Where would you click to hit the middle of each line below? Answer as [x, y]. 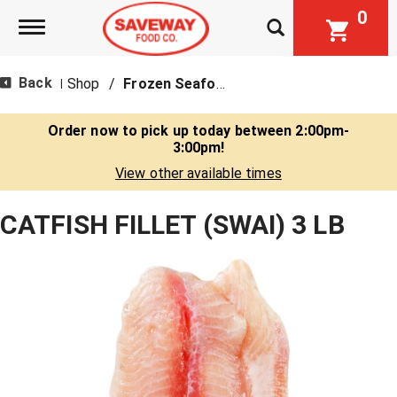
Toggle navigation [94, 27]
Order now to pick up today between [171, 131]
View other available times [198, 173]
